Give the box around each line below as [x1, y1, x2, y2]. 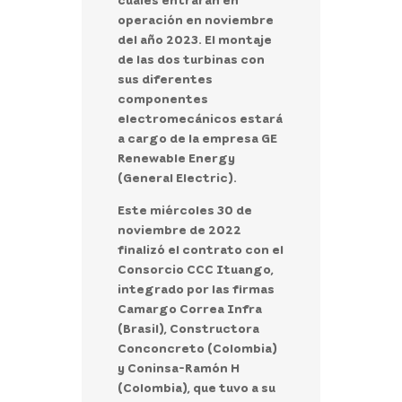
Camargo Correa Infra [117, 300, 262, 316]
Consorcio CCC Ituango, [117, 260, 274, 276]
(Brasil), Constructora [117, 319, 259, 336]
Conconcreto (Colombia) [117, 339, 277, 355]
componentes [117, 90, 208, 106]
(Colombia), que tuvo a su [117, 379, 275, 395]
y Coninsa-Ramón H [117, 359, 240, 375]
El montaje [201, 31, 272, 47]
